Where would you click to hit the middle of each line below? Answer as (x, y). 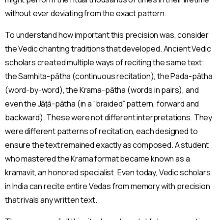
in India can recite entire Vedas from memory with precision (108, 186)
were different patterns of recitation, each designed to (101, 131)
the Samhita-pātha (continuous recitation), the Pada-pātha (109, 76)
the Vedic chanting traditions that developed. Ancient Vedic (108, 49)
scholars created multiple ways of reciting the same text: (105, 63)
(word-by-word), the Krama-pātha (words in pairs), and (102, 90)
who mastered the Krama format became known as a (97, 159)
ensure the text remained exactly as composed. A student (107, 145)
